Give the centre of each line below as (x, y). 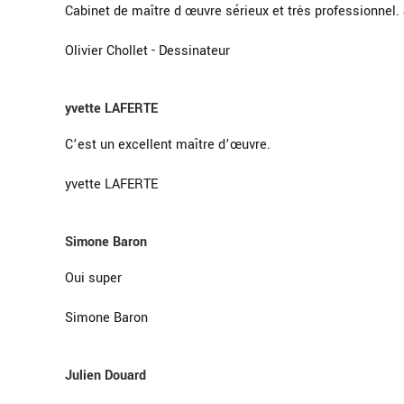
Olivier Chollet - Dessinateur (147, 50)
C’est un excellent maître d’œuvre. (168, 144)
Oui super (93, 278)
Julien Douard (106, 375)
